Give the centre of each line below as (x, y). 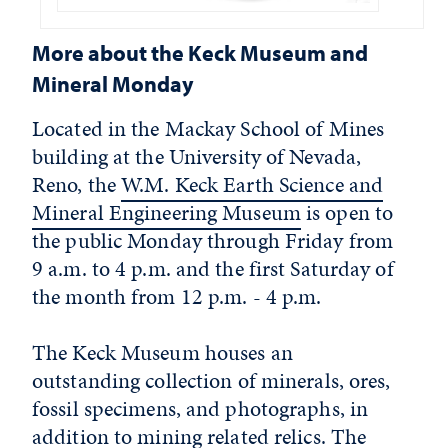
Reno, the (77, 184)
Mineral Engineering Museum (166, 212)
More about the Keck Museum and (200, 52)
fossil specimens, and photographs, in (200, 408)
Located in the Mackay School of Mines (208, 128)
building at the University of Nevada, (197, 156)
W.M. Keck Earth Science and (252, 184)
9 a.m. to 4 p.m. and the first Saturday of (213, 268)
